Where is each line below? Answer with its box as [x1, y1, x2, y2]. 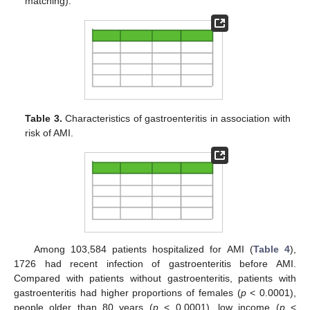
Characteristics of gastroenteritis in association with [62, 113, 291, 125]
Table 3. [25, 113, 62, 125]
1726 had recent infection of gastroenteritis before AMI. [14, 258, 296, 270]
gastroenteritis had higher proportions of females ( [14, 287, 241, 299]
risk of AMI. [25, 127, 74, 139]
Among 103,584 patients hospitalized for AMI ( [33, 244, 253, 255]
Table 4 [253, 244, 291, 255]
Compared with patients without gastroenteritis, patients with [14, 273, 296, 284]
